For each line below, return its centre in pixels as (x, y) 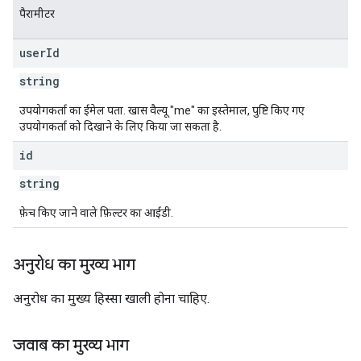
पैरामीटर (37, 14)
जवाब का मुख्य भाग (71, 345)
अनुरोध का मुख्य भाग (74, 265)
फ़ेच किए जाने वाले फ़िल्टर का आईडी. (96, 213)
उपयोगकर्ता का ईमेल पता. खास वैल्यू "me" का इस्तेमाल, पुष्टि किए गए (162, 110)
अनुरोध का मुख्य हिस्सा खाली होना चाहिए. (111, 299)
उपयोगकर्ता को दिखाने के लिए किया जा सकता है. (120, 127)
